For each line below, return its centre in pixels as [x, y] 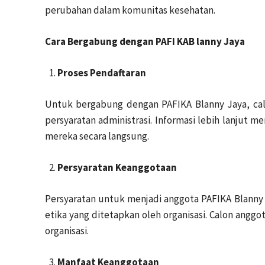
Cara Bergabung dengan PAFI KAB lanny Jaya [145, 41]
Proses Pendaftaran [102, 73]
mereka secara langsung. [97, 136]
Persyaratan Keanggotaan [117, 167]
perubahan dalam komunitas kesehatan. [130, 10]
